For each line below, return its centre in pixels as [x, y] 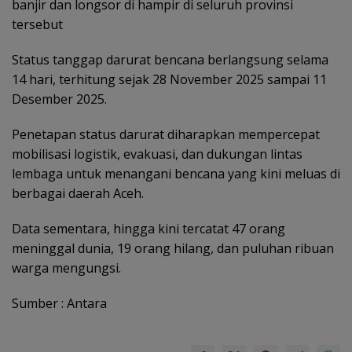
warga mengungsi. [66, 268]
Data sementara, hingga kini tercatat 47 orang [148, 229]
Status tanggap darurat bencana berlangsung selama [170, 60]
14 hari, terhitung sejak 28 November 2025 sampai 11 [169, 79]
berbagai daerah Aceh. [78, 193]
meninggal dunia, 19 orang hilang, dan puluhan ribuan [173, 248]
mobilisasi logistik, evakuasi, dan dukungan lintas [157, 154]
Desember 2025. [59, 99]
